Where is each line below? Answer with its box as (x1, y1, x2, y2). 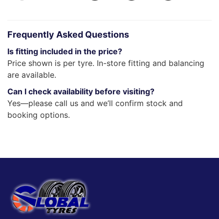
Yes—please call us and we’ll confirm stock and (7, 98, 183, 108)
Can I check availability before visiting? (7, 86, 154, 96)
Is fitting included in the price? (7, 46, 122, 56)
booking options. (7, 109, 70, 120)
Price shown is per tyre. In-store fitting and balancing (7, 58, 204, 68)
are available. (7, 69, 56, 80)
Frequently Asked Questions (7, 29, 129, 40)
